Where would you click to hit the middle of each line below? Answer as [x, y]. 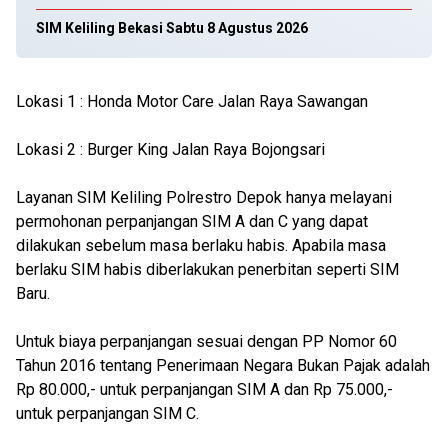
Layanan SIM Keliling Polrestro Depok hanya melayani [204, 197]
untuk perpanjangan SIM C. [107, 413]
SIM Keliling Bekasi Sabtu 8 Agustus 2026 [172, 28]
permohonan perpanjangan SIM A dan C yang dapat [192, 221]
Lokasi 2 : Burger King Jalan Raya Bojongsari [170, 149]
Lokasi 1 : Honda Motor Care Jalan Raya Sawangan [192, 101]
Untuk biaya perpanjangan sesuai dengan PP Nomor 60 [206, 341]
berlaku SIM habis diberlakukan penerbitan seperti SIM [207, 269]
